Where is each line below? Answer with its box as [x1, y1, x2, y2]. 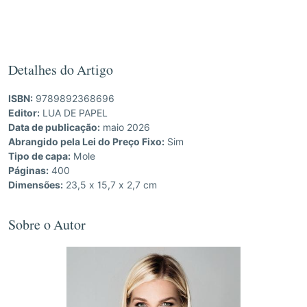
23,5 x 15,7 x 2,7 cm [63, 180, 157, 191]
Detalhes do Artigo [8, 70, 113, 77]
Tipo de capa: [8, 151, 71, 162]
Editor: [8, 108, 40, 119]
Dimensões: [8, 180, 63, 191]
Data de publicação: [8, 122, 100, 134]
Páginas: [8, 165, 49, 177]
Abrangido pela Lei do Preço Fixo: [8, 136, 164, 148]
